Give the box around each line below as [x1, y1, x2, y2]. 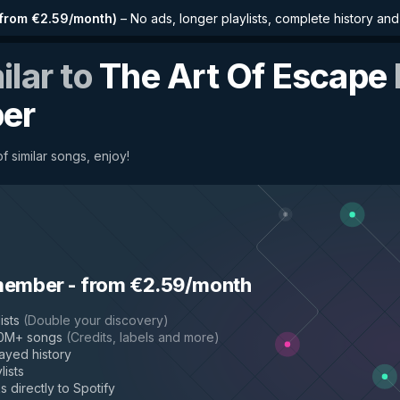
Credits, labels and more [71, 329, 214, 345]
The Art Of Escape [99, 55, 387, 96]
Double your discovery [28, 312, 163, 328]
